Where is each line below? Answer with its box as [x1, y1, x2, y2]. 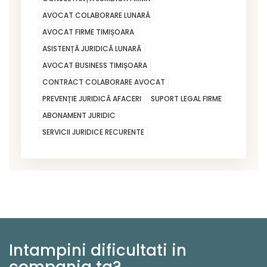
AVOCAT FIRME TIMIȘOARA [42, 26, 134, 37]
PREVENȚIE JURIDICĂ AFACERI [42, 93, 141, 104]
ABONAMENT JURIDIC [42, 110, 116, 120]
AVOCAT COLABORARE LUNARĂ [42, 10, 150, 20]
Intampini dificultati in [9, 239, 187, 261]
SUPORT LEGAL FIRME [151, 93, 222, 104]
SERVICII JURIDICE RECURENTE [42, 126, 144, 137]
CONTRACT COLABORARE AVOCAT [42, 76, 165, 87]
